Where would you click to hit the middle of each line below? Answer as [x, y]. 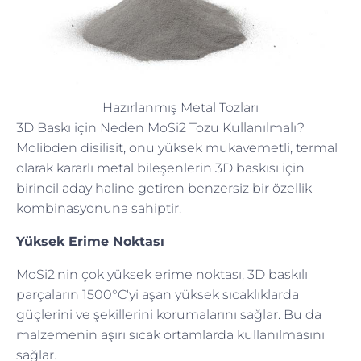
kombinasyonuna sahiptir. [99, 208]
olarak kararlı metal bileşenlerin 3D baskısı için [160, 168]
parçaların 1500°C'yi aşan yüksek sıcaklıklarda [158, 294]
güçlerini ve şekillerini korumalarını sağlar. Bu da [169, 314]
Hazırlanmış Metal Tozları [180, 107]
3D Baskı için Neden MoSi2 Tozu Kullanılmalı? [160, 127]
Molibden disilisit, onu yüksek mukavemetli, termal [177, 147]
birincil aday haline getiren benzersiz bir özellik [164, 188]
